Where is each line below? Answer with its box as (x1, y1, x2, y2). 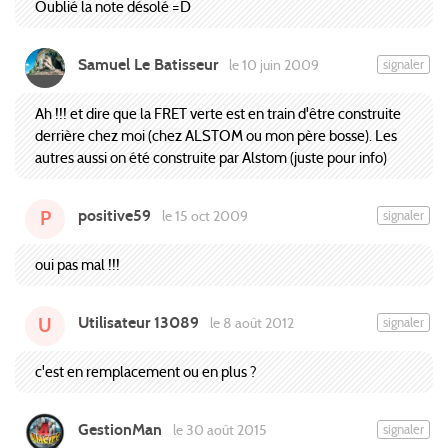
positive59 (78, 206, 151, 226)
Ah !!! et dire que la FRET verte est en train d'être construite (35, 104, 401, 124)
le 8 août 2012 (206, 314, 294, 333)
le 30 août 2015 (169, 421, 267, 440)
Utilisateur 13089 (78, 313, 199, 333)
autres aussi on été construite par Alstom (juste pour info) (35, 148, 387, 168)
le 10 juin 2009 (225, 56, 319, 75)
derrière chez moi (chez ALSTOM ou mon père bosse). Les (35, 126, 397, 146)
